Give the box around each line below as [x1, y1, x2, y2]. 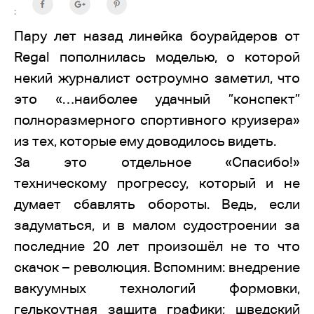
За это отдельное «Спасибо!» [14, 154, 300, 170]
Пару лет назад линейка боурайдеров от [14, 28, 300, 43]
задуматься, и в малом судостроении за [14, 217, 300, 233]
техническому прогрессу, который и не [14, 175, 300, 191]
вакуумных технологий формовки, [14, 280, 300, 296]
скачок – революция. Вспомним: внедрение [14, 259, 300, 275]
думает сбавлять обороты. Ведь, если [14, 196, 300, 212]
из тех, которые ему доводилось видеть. [14, 133, 276, 149]
